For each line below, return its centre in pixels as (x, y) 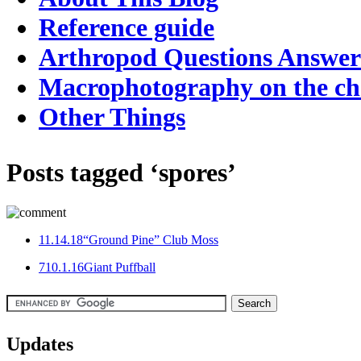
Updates (40, 344)
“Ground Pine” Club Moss (151, 239)
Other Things (112, 117)
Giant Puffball (120, 267)
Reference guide (127, 28)
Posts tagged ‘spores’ (121, 173)
